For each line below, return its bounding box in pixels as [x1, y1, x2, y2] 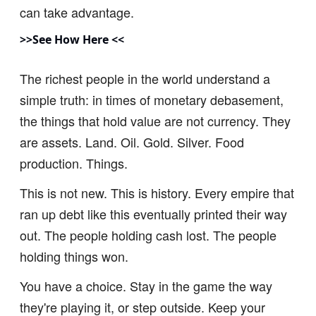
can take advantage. [20, 3, 134, 21]
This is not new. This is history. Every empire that [20, 183, 294, 202]
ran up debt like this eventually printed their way [20, 205, 287, 223]
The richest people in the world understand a [20, 69, 270, 87]
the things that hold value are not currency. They [20, 111, 291, 130]
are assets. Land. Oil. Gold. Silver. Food [20, 133, 244, 151]
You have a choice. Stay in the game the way [20, 276, 272, 295]
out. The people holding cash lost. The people [20, 226, 276, 244]
